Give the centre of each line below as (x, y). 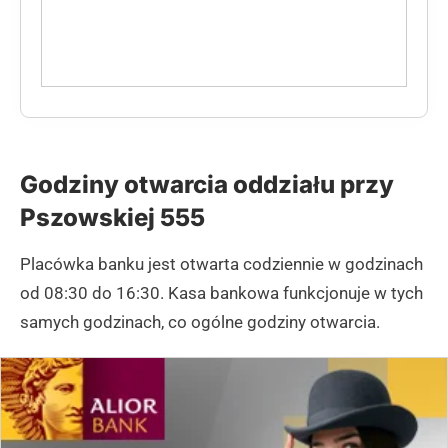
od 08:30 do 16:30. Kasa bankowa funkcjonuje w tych (221, 293)
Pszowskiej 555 (112, 218)
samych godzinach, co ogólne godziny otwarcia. (200, 322)
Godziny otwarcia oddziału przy (207, 185)
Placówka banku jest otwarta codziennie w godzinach (221, 264)
